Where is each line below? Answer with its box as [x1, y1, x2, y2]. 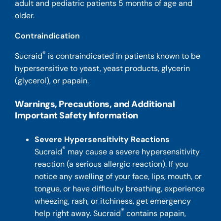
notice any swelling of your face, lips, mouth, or [35, 171, 202, 182]
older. [15, 10, 35, 21]
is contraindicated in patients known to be [46, 50, 201, 61]
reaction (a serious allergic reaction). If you [35, 158, 188, 169]
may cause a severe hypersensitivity [66, 146, 200, 157]
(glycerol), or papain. [15, 75, 89, 86]
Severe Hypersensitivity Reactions [35, 134, 170, 145]
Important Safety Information [15, 109, 138, 121]
